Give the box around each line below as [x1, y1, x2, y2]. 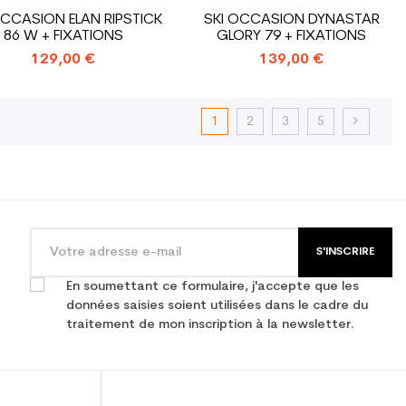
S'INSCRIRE [316, 246, 374, 257]
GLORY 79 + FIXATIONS [217, 28, 367, 43]
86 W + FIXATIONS [3, 28, 123, 43]
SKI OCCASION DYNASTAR [203, 12, 380, 27]
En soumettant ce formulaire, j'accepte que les [66, 279, 359, 294]
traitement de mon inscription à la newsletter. [66, 317, 354, 332]
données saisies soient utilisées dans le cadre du [66, 298, 368, 313]
